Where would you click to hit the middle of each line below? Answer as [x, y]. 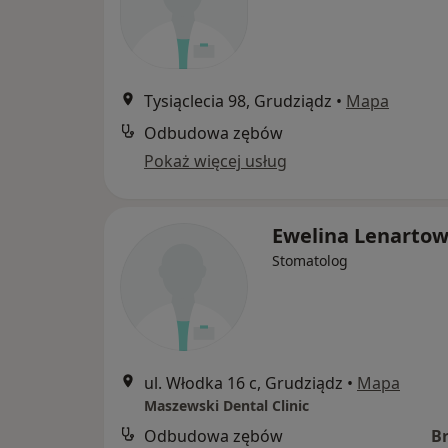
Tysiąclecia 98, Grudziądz [238, 101]
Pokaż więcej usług [215, 161]
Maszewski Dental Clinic [226, 405]
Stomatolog [310, 260]
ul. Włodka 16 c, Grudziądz [243, 383]
